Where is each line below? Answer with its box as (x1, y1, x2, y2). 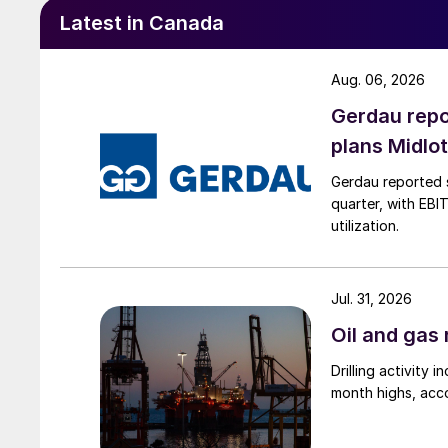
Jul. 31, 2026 (331, 289, 412, 307)
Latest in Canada (60, 10, 224, 35)
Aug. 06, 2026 (331, 70, 425, 88)
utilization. (331, 216, 399, 234)
